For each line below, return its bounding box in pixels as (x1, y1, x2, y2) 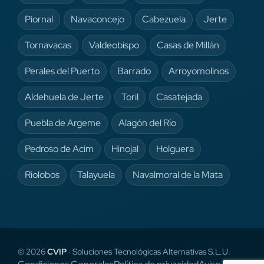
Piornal (25, 12, 53, 25)
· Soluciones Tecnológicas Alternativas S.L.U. (67, 246, 230, 257)
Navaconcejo (71, 12, 124, 25)
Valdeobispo (89, 38, 139, 51)
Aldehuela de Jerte (25, 90, 104, 103)
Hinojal (111, 142, 138, 155)
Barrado (117, 64, 151, 77)
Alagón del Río (118, 116, 176, 129)
